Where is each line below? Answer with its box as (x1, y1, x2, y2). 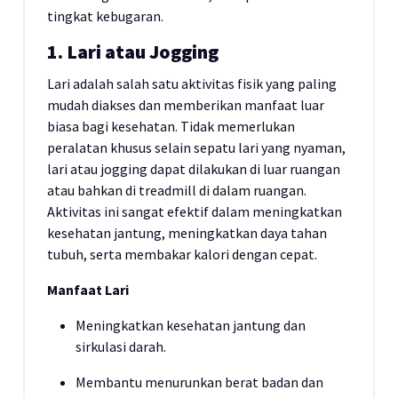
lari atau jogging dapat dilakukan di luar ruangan (47, 160, 340, 178)
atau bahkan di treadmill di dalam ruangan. (47, 181, 306, 199)
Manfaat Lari (47, 281, 129, 298)
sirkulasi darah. (76, 338, 166, 355)
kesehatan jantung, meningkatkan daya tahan (47, 224, 327, 242)
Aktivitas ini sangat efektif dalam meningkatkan (47, 203, 342, 220)
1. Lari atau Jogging (47, 40, 219, 64)
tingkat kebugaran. (47, 7, 163, 25)
